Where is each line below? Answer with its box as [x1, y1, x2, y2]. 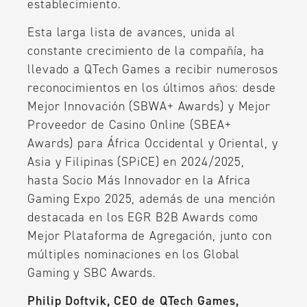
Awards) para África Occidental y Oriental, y [27, 134, 278, 151]
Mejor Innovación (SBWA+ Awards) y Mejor [27, 97, 271, 114]
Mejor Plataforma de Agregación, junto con [27, 227, 272, 244]
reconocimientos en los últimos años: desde [27, 79, 276, 96]
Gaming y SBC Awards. [27, 264, 156, 281]
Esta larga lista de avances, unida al [27, 23, 236, 40]
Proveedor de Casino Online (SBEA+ [27, 116, 232, 133]
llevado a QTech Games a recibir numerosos [27, 60, 278, 77]
